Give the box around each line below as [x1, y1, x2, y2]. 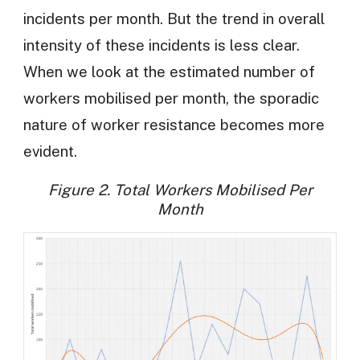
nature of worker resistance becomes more [22, 116, 325, 134]
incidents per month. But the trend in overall [22, 10, 325, 28]
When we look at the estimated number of [22, 63, 315, 81]
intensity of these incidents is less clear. [22, 36, 300, 55]
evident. [22, 142, 77, 161]
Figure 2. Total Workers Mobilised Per [47, 180, 313, 198]
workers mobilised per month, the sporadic [22, 89, 319, 108]
